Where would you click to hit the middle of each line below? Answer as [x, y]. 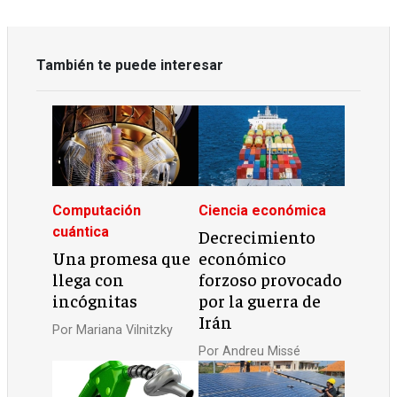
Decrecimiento [257, 237]
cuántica [81, 231]
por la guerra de [260, 301]
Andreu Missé [261, 351]
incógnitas [95, 301]
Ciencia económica [262, 210]
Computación [97, 210]
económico [242, 258]
